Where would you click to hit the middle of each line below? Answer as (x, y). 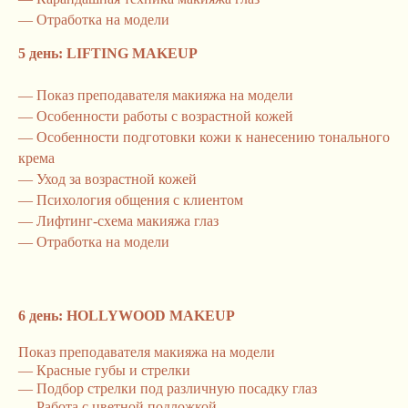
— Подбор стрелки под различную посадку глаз (168, 388)
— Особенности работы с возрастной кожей (156, 116)
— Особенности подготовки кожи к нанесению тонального (204, 137)
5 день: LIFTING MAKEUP (108, 53)
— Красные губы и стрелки (104, 370)
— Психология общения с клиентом (131, 200)
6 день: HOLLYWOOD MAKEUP (127, 316)
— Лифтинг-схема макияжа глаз (118, 221)
